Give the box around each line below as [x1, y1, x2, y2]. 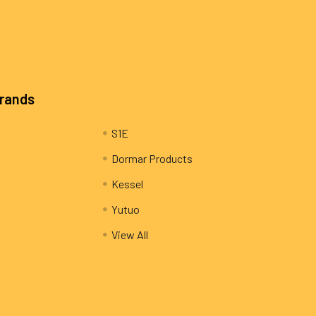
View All [111, 228, 148, 242]
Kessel [111, 177, 143, 191]
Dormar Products [111, 152, 193, 166]
